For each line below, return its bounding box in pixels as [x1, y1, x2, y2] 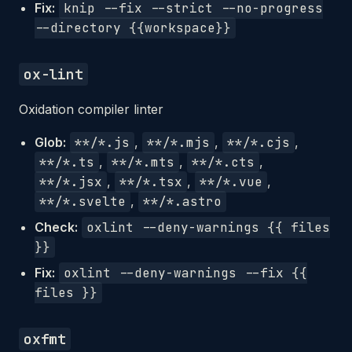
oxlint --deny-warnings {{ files [86, 219, 330, 236]
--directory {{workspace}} [35, 20, 231, 36]
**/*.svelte [39, 193, 126, 210]
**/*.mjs [147, 134, 210, 151]
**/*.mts [112, 154, 174, 170]
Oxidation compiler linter [19, 101, 163, 117]
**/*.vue [200, 174, 262, 190]
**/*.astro [143, 193, 222, 210]
